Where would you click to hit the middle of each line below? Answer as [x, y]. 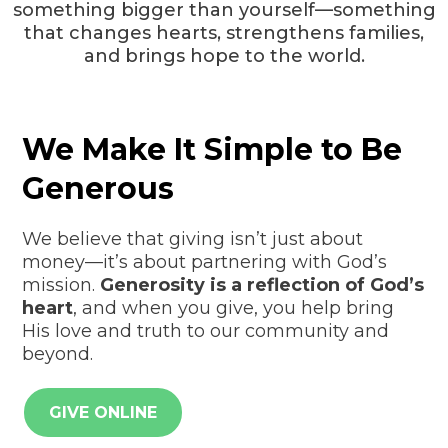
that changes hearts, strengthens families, [224, 33]
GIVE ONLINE [103, 413]
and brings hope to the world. [224, 56]
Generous [98, 189]
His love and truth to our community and [205, 331]
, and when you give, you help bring [233, 308]
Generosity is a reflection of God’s [262, 285]
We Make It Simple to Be [212, 150]
